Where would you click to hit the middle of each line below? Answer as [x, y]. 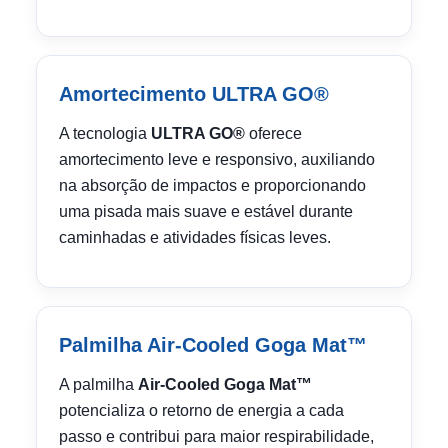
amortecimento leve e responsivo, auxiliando [217, 159]
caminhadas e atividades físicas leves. [195, 237]
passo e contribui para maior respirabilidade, [216, 436]
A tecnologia [105, 133]
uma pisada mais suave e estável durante [206, 211]
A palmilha [98, 384]
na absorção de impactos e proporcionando [212, 185]
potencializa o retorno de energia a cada [201, 410]
